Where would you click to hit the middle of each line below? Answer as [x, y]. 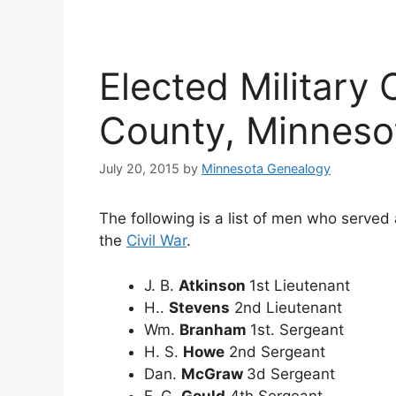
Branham [215, 329]
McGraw [214, 373]
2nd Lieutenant [286, 307]
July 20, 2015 [139, 169]
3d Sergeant [291, 373]
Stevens [199, 307]
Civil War [156, 241]
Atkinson [214, 285]
